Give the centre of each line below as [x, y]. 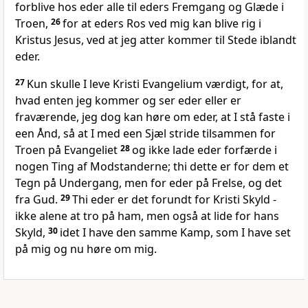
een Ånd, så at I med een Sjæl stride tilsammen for [145, 134]
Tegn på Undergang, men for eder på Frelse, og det [148, 183]
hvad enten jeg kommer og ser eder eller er [128, 101]
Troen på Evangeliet [68, 150]
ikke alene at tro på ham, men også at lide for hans [147, 216]
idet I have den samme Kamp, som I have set [175, 233]
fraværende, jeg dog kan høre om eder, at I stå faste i [153, 117]
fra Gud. [38, 200]
